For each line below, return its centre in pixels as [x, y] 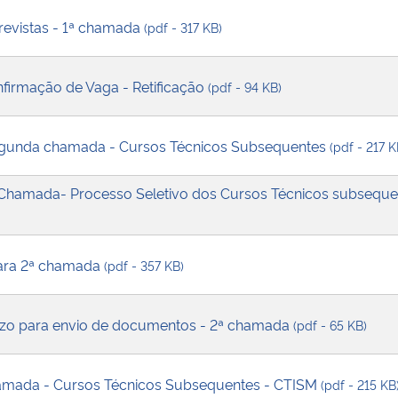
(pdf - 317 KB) [183, 27]
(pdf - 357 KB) [144, 265]
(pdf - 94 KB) [245, 86]
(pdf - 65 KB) [330, 324]
